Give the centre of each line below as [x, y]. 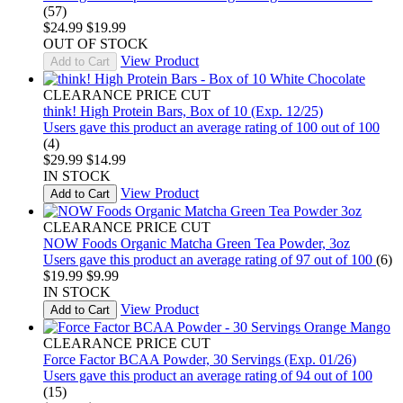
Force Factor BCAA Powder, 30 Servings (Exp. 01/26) [200, 359]
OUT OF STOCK [96, 43]
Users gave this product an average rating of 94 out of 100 [208, 375]
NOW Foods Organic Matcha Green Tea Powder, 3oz [197, 243]
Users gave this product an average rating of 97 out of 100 [208, 259]
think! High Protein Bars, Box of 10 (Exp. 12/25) [183, 111]
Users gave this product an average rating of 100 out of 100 [211, 127]
